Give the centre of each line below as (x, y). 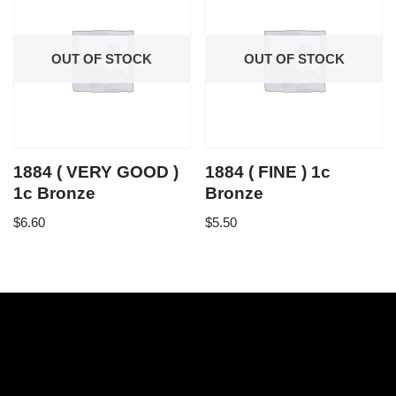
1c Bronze (54, 193)
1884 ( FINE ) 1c (268, 171)
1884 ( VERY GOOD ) (96, 171)
